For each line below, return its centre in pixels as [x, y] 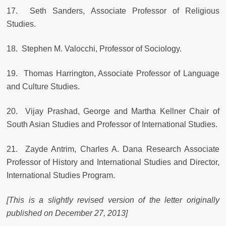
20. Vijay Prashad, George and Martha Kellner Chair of [113, 111]
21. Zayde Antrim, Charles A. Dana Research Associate [113, 149]
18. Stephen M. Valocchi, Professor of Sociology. [94, 49]
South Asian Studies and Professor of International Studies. [112, 125]
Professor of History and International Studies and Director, [113, 162]
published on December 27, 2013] [67, 213]
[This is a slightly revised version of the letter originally [113, 200]
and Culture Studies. [43, 87]
